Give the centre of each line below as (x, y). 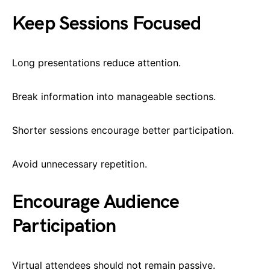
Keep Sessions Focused (107, 24)
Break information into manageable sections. (114, 96)
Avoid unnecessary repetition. (80, 164)
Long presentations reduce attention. (96, 62)
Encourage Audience (96, 202)
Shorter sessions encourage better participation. (123, 130)
